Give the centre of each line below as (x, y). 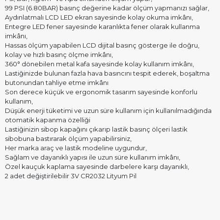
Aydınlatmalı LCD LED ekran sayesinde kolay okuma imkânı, (99, 17)
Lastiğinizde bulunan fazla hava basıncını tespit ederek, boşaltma (107, 73)
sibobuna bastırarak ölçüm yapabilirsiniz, (68, 138)
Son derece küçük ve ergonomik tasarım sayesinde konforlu (101, 92)
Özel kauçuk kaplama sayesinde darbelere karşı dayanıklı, (97, 166)
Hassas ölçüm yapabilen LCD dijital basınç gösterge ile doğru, (102, 45)
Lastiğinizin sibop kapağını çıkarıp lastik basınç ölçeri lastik (96, 129)
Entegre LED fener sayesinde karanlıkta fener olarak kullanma (102, 27)
